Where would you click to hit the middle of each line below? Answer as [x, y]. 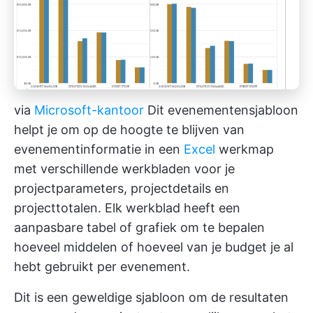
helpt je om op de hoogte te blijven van [129, 129]
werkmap [245, 149]
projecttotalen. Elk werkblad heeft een [127, 208]
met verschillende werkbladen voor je [124, 168]
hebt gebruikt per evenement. [102, 266]
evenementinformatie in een [99, 149]
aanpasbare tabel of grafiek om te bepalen [139, 227]
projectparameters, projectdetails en [122, 188]
